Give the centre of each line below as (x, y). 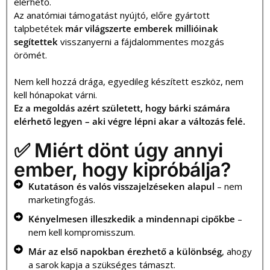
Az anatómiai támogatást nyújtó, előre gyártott (112, 15)
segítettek (36, 41)
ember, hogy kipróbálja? (122, 169)
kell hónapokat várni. (55, 94)
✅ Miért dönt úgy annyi (118, 150)
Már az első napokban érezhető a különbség (125, 251)
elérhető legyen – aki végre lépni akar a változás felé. (130, 121)
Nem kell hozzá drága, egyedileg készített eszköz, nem (129, 81)
